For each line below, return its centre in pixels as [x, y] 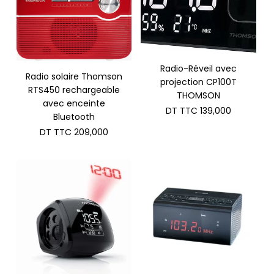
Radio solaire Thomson [74, 77]
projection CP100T [198, 82]
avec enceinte [74, 104]
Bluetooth [74, 117]
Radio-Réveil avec [198, 69]
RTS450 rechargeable [74, 90]
